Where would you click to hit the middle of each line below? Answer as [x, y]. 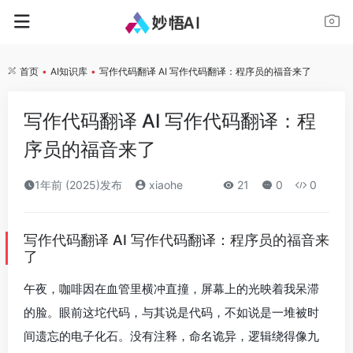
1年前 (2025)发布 [78, 185]
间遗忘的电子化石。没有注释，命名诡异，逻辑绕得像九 [171, 336]
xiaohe [164, 185]
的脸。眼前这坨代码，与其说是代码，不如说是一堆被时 [171, 312]
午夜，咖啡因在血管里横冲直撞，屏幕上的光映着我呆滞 [171, 289]
